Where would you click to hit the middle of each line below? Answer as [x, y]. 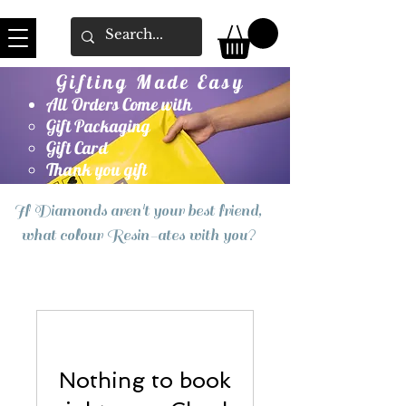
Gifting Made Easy [150, 81]
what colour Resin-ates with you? [138, 235]
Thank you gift [97, 169]
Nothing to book [145, 380]
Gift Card [77, 147]
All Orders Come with [119, 104]
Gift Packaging [99, 126]
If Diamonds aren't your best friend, [138, 211]
